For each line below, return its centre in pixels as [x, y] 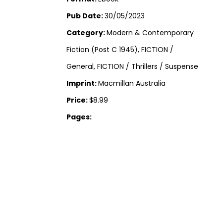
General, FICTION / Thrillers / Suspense [133, 67]
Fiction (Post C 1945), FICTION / [120, 50]
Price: [78, 100]
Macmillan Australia [132, 83]
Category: [87, 33]
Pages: [79, 117]
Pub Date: [86, 16]
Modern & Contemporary [150, 33]
